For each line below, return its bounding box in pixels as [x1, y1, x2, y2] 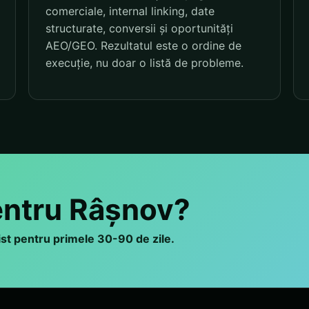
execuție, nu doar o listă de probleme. [45, 56, 243, 70]
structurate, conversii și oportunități [45, 21, 233, 36]
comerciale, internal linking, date [45, 4, 215, 19]
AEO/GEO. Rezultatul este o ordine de [45, 39, 241, 53]
